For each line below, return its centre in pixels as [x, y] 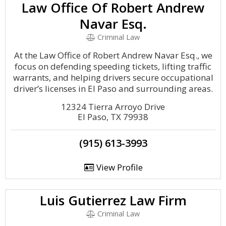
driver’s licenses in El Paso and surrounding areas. [113, 89]
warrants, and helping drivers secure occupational [113, 77]
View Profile [118, 167]
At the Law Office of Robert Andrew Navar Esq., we [113, 55]
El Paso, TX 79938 [113, 117]
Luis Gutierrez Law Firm [113, 200]
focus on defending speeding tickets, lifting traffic [113, 66]
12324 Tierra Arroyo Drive [113, 107]
